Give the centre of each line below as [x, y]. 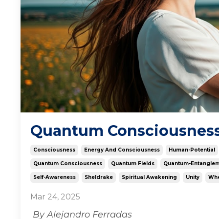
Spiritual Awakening [149, 177]
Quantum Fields [133, 164]
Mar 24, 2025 [55, 197]
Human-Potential [192, 150]
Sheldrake [99, 177]
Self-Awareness [55, 177]
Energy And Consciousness [122, 150]
